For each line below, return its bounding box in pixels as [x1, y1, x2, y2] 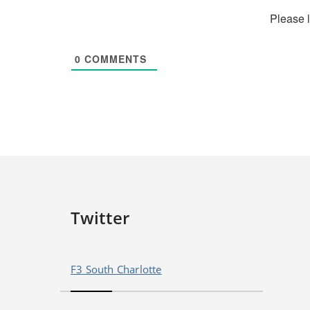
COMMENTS [81, 52, 147, 66]
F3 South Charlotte [71, 262, 162, 277]
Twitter [71, 206, 129, 230]
